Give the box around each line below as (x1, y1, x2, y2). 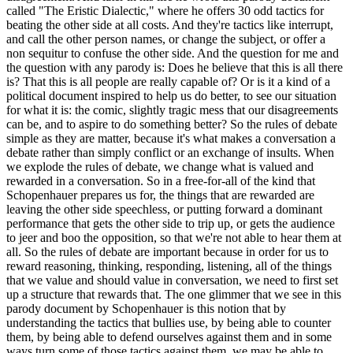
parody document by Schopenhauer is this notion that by (6, 301, 286, 315)
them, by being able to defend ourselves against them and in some (6, 329, 332, 344)
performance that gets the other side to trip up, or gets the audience (6, 216, 335, 230)
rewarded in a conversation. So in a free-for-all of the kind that (6, 173, 315, 188)
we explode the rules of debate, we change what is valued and (6, 159, 314, 173)
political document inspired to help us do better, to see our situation (6, 88, 336, 102)
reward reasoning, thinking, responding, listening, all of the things (6, 258, 332, 273)
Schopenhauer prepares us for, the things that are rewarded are (6, 188, 314, 202)
